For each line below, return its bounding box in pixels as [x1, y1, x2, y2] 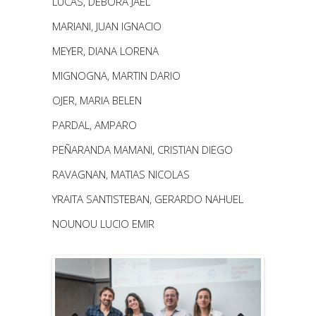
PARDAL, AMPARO [52, 117, 137, 132]
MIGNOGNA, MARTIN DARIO [52, 68, 181, 83]
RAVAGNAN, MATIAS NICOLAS [52, 166, 190, 181]
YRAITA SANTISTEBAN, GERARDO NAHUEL [52, 191, 243, 206]
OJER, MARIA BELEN [52, 92, 142, 107]
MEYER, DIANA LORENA [52, 43, 159, 58]
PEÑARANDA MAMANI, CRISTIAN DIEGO [52, 142, 233, 157]
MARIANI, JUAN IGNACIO [52, 18, 162, 33]
